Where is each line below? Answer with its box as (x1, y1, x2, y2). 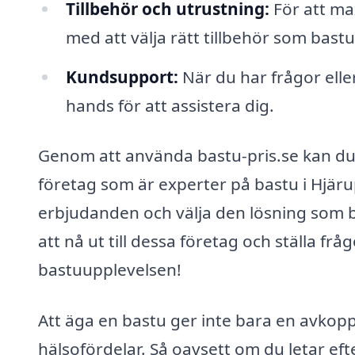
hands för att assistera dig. (65, 94, 274, 116)
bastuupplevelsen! (38, 258, 181, 281)
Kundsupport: (65, 65, 178, 88)
